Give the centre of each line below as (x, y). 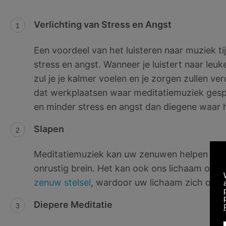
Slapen (49, 129)
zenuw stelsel (62, 183)
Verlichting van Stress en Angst (102, 24)
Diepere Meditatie (73, 205)
